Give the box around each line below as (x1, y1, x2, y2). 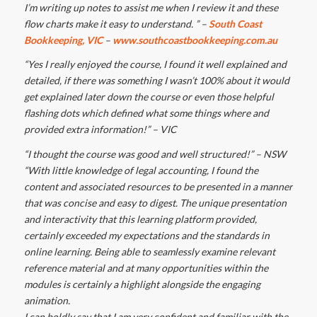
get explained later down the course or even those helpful (23, 91, 274, 103)
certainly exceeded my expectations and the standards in (23, 229, 270, 242)
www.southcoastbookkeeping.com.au (112, 33, 277, 46)
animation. (23, 294, 72, 307)
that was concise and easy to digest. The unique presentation (23, 197, 287, 209)
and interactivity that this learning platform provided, (23, 213, 257, 226)
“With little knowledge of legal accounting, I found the (23, 164, 258, 177)
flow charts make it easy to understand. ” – (23, 17, 209, 30)
